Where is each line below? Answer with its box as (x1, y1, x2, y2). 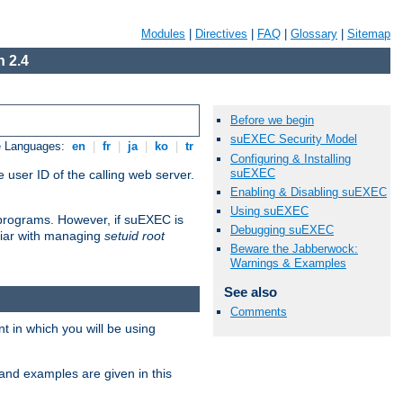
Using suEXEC (230, 203, 309, 218)
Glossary (291, 27, 337, 40)
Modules (141, 27, 185, 40)
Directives (195, 27, 247, 40)
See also (223, 284, 277, 300)
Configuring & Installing (230, 151, 351, 166)
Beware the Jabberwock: (230, 242, 358, 256)
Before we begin (230, 113, 314, 128)
